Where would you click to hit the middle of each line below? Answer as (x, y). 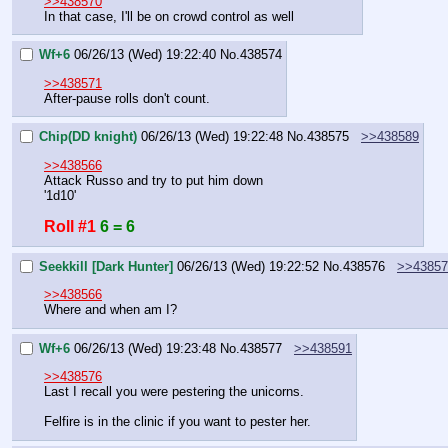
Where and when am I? (110, 310)
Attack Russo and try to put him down (153, 180)
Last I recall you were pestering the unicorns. (174, 392)
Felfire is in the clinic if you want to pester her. (177, 422)
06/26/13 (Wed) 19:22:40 (145, 55)
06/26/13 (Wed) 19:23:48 (145, 349)
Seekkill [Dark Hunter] (106, 267)
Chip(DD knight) (88, 137)
